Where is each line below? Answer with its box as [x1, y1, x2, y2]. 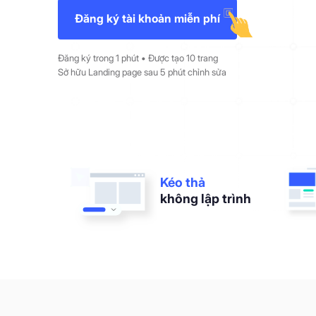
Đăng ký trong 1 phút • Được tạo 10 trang [58, 51, 218, 63]
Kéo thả [160, 174, 206, 190]
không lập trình [160, 190, 252, 206]
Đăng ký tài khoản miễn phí [75, 11, 220, 25]
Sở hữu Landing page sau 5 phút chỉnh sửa [58, 66, 226, 78]
